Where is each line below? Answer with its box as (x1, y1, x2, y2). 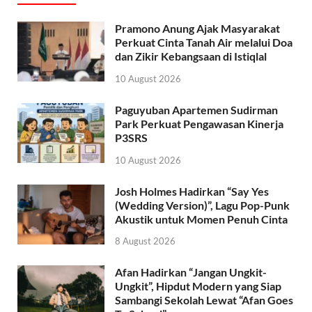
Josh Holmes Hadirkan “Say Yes (115, 184, 269, 198)
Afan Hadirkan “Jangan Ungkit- (115, 265, 267, 279)
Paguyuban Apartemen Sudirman (115, 102, 278, 116)
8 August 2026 (115, 235, 175, 247)
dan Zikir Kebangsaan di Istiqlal (115, 49, 267, 63)
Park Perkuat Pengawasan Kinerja (115, 116, 283, 130)
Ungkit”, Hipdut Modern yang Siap (115, 279, 281, 293)
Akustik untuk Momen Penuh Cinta (115, 212, 288, 226)
